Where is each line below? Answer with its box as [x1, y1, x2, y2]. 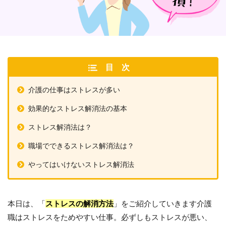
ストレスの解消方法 [45, 199, 114, 208]
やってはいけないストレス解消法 [28, 160, 134, 168]
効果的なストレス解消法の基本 [28, 104, 127, 112]
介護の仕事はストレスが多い [28, 86, 120, 94]
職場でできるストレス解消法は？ [28, 142, 134, 150]
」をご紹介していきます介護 [114, 199, 212, 208]
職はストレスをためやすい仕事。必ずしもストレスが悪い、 [8, 213, 212, 221]
